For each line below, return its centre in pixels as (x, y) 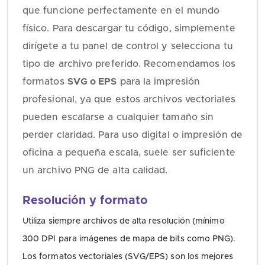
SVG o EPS (92, 82)
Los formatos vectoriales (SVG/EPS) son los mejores (128, 257)
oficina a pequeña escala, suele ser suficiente (129, 153)
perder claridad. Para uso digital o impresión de (132, 135)
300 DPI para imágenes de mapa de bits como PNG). (129, 239)
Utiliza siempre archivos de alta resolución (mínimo (124, 222)
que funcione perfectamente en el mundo (121, 11)
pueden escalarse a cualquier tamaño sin (118, 117)
